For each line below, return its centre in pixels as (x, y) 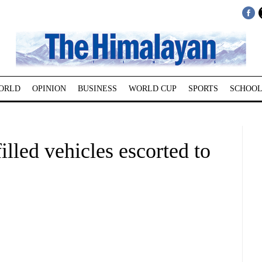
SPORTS (203, 89)
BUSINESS (97, 89)
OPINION (49, 89)
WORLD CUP (152, 89)
